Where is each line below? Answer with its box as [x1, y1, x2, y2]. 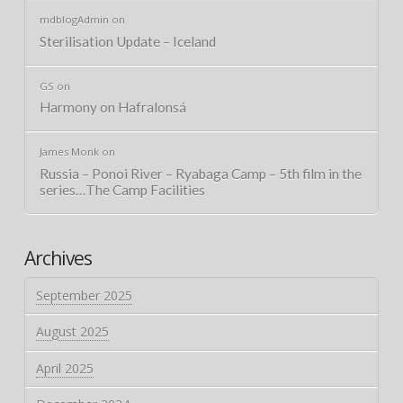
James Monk [39, 145, 99, 159]
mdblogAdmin [39, 13, 109, 27]
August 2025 [35, 323, 109, 341]
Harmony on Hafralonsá [39, 99, 186, 116]
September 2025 [35, 287, 132, 305]
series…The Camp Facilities [39, 182, 205, 199]
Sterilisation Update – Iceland [39, 32, 216, 49]
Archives [23, 245, 92, 271]
